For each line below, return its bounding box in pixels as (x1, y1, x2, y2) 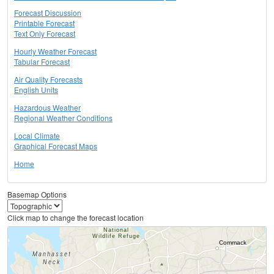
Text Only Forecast (14, 28, 75, 39)
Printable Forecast (14, 18, 75, 29)
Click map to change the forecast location (7, 212, 144, 223)
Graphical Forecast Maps (14, 141, 97, 152)
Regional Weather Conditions (14, 113, 113, 124)
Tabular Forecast (14, 56, 70, 67)
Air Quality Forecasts (14, 74, 83, 85)
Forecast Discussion (14, 7, 81, 18)
